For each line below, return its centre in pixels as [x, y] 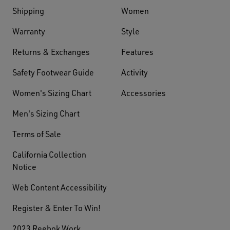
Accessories [143, 92]
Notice [24, 166]
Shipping [28, 10]
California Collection [49, 154]
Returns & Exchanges [51, 51]
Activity [135, 72]
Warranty [29, 31]
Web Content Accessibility [60, 187]
